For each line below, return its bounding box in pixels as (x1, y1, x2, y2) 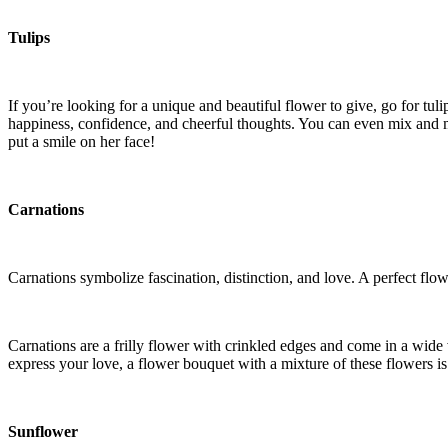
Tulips (8, 28, 50, 46)
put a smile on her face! (8, 132, 155, 150)
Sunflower (8, 422, 78, 440)
